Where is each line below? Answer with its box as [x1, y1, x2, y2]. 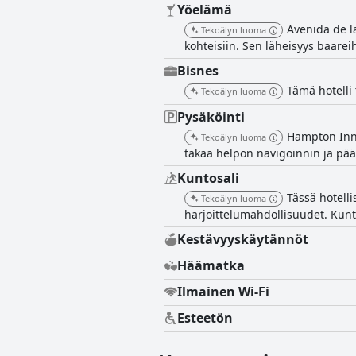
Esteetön [177, 309, 233, 327]
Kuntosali [177, 169, 239, 188]
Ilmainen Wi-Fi [177, 283, 269, 301]
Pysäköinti [177, 108, 245, 126]
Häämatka [177, 257, 245, 275]
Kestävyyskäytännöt [177, 230, 308, 249]
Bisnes [177, 62, 219, 80]
